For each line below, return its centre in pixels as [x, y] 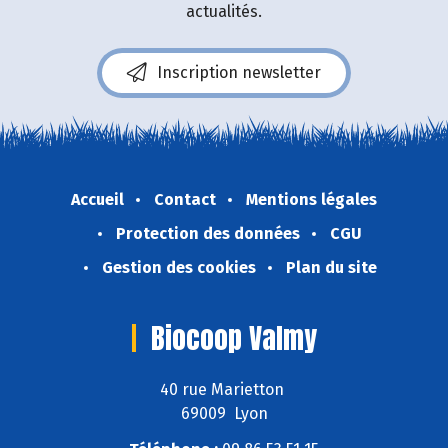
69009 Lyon [224, 413]
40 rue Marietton [224, 389]
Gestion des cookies [178, 267]
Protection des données [208, 233]
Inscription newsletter [239, 72]
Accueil [97, 199]
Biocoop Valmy [233, 337]
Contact [185, 199]
